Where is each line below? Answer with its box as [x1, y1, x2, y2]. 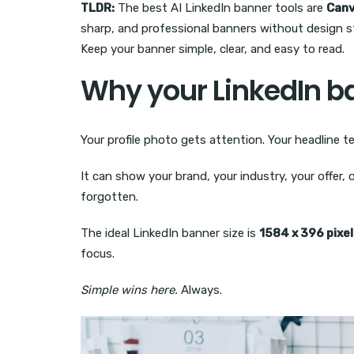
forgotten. [81, 190, 138, 205]
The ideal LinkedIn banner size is [81, 226, 259, 241]
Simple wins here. [81, 283, 178, 298]
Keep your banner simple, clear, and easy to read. [81, 42, 345, 56]
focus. [81, 247, 115, 262]
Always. [178, 283, 222, 298]
